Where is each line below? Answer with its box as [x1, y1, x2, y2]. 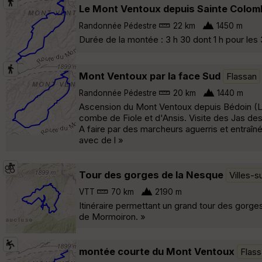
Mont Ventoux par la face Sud [79, 70, 220, 82]
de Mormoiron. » [79, 211, 146, 222]
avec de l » [79, 134, 123, 146]
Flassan [226, 70, 257, 82]
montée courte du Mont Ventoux [79, 245, 235, 257]
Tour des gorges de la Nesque [79, 168, 223, 181]
